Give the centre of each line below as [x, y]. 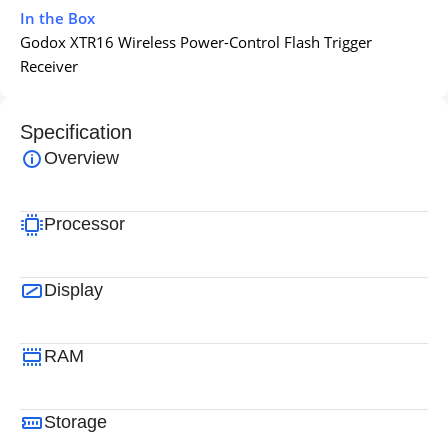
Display [73, 290]
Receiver [49, 66]
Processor [84, 224]
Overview [81, 158]
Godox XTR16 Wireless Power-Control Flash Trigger [196, 42]
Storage [75, 422]
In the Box [57, 18]
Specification [76, 132]
